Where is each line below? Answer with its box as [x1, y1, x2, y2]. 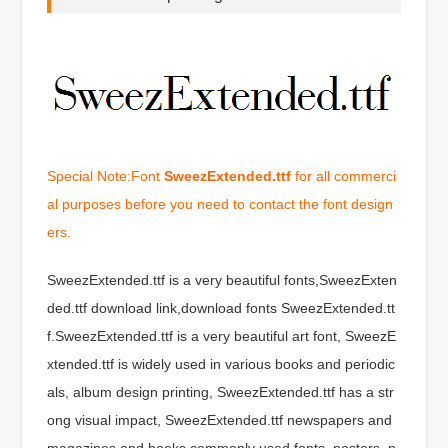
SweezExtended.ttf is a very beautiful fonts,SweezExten [47, 271, 398, 288]
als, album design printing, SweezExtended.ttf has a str [47, 383, 395, 400]
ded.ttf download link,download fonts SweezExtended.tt [47, 299, 396, 316]
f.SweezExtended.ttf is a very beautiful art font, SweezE [47, 327, 397, 344]
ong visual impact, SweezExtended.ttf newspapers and [47, 411, 393, 428]
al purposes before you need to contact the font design [47, 195, 394, 212]
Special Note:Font [47, 167, 165, 184]
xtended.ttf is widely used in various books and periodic [47, 355, 396, 372]
